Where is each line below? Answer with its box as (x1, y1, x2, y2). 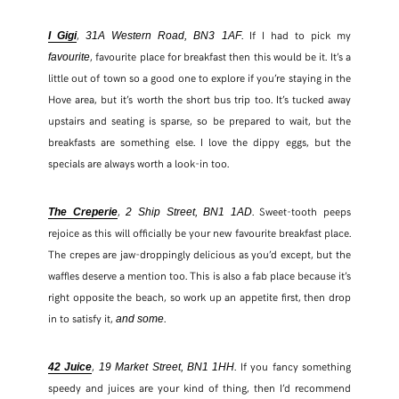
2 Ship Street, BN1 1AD (126, 205, 252, 218)
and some (115, 312, 164, 325)
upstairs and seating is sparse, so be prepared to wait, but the (47, 112, 352, 127)
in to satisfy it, (47, 310, 116, 325)
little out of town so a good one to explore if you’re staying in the (47, 69, 352, 85)
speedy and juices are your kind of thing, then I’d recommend (47, 379, 352, 395)
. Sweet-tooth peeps (251, 203, 352, 218)
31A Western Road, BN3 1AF (85, 28, 241, 42)
